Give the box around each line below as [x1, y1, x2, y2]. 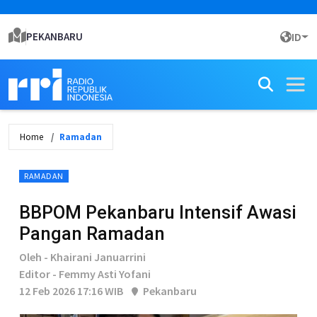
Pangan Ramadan [19, 223, 165, 244]
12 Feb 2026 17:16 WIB [19, 284, 123, 298]
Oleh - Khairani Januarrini [19, 250, 146, 264]
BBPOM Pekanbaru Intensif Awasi [19, 202, 296, 223]
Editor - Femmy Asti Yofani [19, 267, 151, 281]
